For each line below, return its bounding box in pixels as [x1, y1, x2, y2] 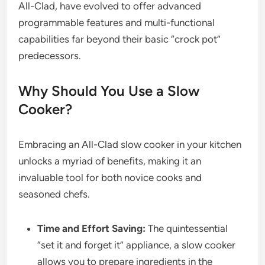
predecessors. [18, 49, 82, 62]
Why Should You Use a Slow [18, 82, 201, 99]
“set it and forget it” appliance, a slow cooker [37, 238, 236, 251]
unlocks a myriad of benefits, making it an [18, 154, 202, 167]
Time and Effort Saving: [37, 222, 146, 234]
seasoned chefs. [18, 188, 91, 200]
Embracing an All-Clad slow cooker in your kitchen [18, 138, 242, 150]
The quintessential [146, 222, 228, 234]
